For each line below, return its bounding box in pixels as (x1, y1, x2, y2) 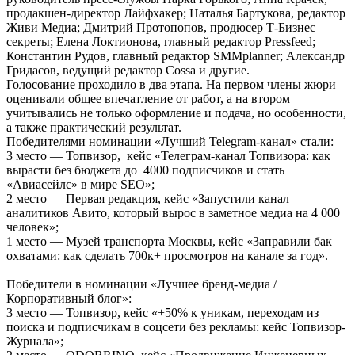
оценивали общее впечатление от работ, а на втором (6, 91, 290, 105)
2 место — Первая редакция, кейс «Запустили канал (6, 191, 289, 205)
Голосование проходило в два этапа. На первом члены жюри (6, 77, 336, 91)
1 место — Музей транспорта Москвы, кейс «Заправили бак (6, 234, 332, 248)
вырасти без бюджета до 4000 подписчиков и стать (6, 162, 284, 177)
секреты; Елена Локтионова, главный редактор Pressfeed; (6, 34, 315, 48)
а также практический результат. (6, 120, 181, 134)
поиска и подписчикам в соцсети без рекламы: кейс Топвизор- (6, 319, 345, 334)
